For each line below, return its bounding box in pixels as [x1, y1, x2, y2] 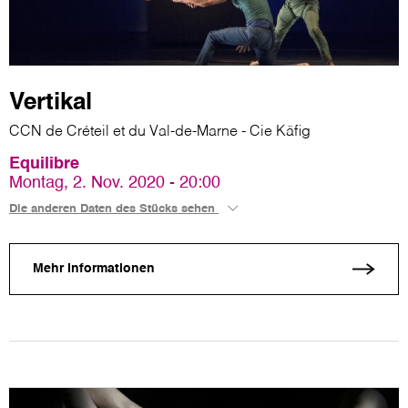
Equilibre [9, 155, 79, 172]
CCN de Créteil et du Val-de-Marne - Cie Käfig [9, 124, 311, 139]
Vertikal [9, 90, 92, 115]
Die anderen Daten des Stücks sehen [9, 202, 219, 215]
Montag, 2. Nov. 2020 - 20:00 [9, 174, 220, 191]
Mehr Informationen [33, 262, 155, 276]
